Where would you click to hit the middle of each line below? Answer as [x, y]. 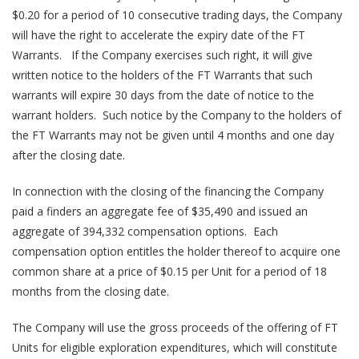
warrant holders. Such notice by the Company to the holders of [177, 115]
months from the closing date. [91, 291]
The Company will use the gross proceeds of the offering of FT [175, 327]
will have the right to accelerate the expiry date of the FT [159, 35]
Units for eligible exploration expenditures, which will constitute [175, 347]
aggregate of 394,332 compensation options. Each [145, 231]
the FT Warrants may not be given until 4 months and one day [173, 135]
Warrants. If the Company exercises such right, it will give [162, 55]
